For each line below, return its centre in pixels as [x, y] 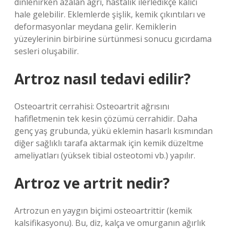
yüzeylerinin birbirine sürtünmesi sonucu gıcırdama [113, 39]
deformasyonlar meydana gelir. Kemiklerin [95, 27]
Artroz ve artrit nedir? [92, 183]
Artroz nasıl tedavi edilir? [102, 79]
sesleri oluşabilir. [47, 51]
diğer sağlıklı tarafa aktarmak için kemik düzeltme [109, 143]
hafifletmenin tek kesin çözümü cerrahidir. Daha [106, 119]
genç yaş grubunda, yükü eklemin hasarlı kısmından [113, 131]
